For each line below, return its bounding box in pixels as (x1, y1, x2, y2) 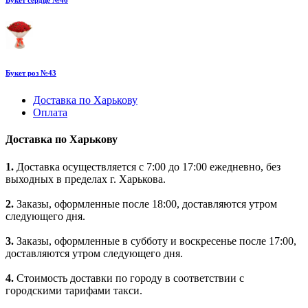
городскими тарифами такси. (5, 284, 142, 296)
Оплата (33, 107, 67, 119)
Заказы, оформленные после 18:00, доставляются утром (14, 197, 277, 210)
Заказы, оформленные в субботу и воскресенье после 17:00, (14, 234, 296, 247)
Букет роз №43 (5, 69, 56, 78)
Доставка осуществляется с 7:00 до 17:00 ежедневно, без (14, 160, 280, 173)
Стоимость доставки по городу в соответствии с (14, 272, 244, 284)
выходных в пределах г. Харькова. (5, 173, 166, 185)
